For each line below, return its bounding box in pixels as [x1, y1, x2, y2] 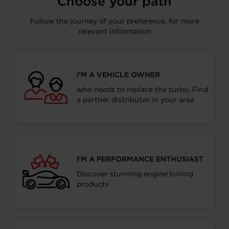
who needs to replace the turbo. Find [77, 85, 208, 94]
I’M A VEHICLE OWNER [77, 71, 160, 79]
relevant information [78, 27, 151, 35]
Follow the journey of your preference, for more [30, 17, 199, 25]
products [77, 180, 109, 188]
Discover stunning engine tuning [77, 170, 193, 178]
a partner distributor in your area [77, 96, 194, 104]
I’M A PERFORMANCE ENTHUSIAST [77, 155, 203, 163]
